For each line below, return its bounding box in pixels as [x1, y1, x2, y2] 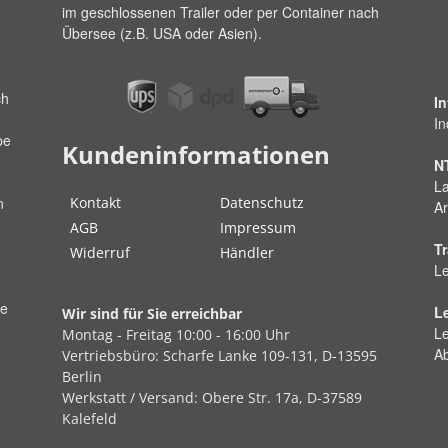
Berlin [62, 367, 102, 387]
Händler [220, 243, 274, 263]
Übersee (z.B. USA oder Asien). [62, 23, 262, 44]
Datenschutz [220, 193, 304, 213]
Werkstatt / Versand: [62, 388, 202, 408]
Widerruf [70, 243, 130, 263]
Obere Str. [202, 388, 271, 408]
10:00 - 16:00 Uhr [176, 325, 290, 345]
